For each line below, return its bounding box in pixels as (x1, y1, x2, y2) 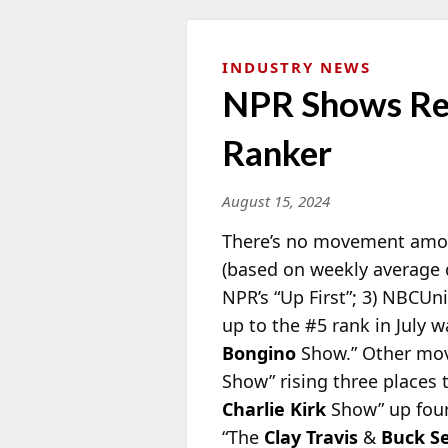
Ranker (222, 130, 332, 173)
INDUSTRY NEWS (222, 56, 371, 77)
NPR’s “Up (222, 284, 304, 309)
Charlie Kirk (222, 396, 326, 421)
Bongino (222, 340, 296, 365)
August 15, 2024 (222, 190, 330, 211)
